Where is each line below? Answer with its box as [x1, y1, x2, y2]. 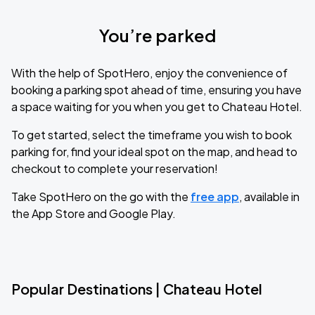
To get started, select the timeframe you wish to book [11, 127, 292, 142]
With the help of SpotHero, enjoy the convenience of [11, 65, 288, 80]
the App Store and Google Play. [11, 206, 176, 221]
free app [191, 189, 239, 204]
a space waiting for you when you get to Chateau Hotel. [11, 99, 302, 114]
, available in [239, 189, 300, 204]
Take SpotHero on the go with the [11, 189, 191, 204]
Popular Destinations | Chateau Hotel [11, 280, 262, 297]
